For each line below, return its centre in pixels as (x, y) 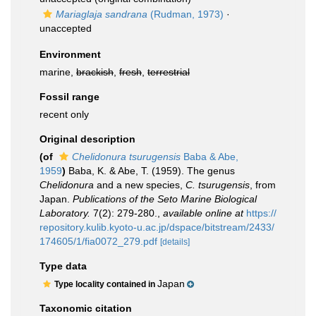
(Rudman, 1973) (186, 14)
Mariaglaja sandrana (102, 14)
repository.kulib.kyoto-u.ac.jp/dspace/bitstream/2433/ (157, 227)
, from (263, 185)
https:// (261, 213)
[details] (175, 242)
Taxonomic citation (86, 308)
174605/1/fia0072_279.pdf (98, 241)
